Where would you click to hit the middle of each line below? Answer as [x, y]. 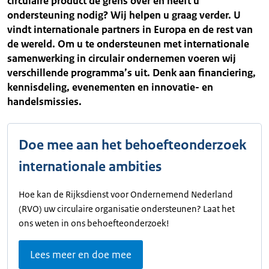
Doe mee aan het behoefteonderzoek [132, 145]
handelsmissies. [44, 101]
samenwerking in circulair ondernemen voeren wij [122, 58]
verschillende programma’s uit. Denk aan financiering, [131, 73]
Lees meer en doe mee [81, 255]
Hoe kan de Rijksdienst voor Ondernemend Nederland [126, 194]
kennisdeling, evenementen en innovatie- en [110, 87]
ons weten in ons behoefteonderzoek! [94, 223]
